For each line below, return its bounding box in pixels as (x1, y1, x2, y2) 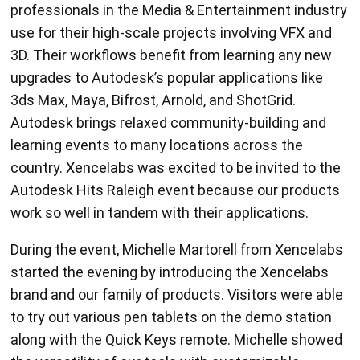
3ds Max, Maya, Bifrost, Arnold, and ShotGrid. (10, 92, 297, 108)
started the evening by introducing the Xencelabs (10, 264, 329, 280)
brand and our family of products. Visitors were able (10, 286, 344, 303)
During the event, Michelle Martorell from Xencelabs (10, 241, 344, 258)
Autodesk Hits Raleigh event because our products (10, 182, 341, 198)
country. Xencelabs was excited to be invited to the (10, 159, 342, 176)
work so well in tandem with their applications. (10, 204, 309, 221)
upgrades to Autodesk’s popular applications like (10, 69, 324, 86)
